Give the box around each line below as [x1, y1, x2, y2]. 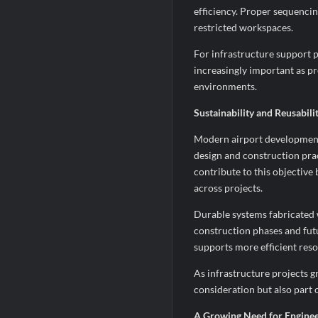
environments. [193, 80, 257, 93]
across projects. [193, 182, 263, 194]
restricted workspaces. [193, 21, 293, 34]
